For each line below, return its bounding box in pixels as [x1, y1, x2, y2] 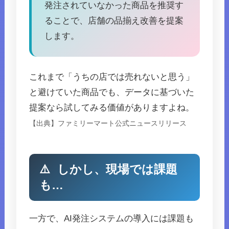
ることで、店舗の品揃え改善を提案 [44, 16, 184, 26]
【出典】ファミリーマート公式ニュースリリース [29, 120, 187, 128]
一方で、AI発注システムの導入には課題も [29, 214, 194, 224]
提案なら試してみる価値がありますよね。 [29, 103, 195, 113]
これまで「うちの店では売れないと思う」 [29, 72, 195, 82]
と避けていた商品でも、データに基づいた [29, 87, 195, 98]
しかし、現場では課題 [54, 163, 178, 176]
